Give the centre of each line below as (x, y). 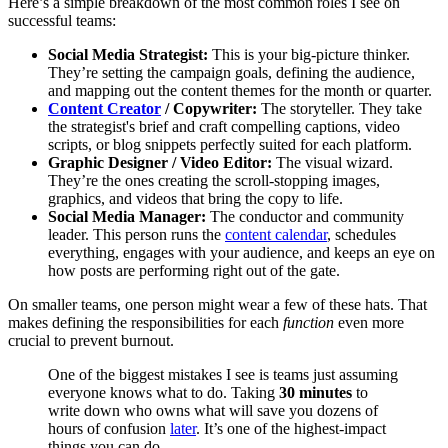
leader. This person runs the (136, 235)
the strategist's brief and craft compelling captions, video (224, 127)
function (308, 323)
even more (369, 323)
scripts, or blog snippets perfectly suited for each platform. (230, 145)
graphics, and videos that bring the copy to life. (195, 199)
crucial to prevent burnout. (91, 341)
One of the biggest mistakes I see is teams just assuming (223, 375)
